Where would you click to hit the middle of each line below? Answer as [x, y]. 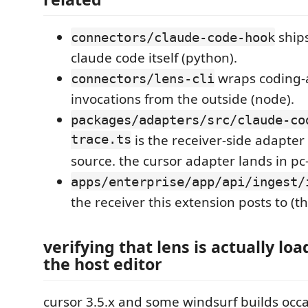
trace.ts [101, 140]
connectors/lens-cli [143, 78]
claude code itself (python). [154, 57]
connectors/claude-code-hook [173, 37]
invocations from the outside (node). [183, 99]
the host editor [103, 264]
